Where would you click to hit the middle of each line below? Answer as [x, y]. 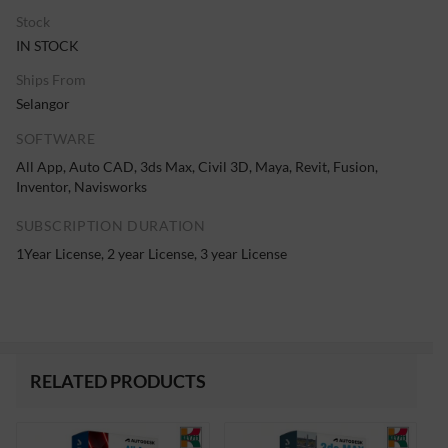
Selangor [43, 104]
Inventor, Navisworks [81, 187]
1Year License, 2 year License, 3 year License [151, 254]
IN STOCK [47, 46]
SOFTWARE [56, 139]
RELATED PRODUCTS [118, 380]
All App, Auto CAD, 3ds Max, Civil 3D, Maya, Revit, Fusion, [197, 167]
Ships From [51, 80]
